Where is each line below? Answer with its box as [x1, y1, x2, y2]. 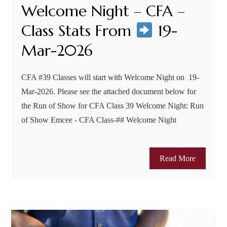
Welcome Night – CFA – [21, 1, 185, 20]
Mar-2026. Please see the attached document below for [21, 87, 197, 96]
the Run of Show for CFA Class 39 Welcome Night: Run [21, 101, 204, 110]
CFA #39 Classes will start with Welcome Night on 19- [21, 72, 200, 82]
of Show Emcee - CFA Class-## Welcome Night [21, 115, 185, 124]
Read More [159, 154, 196, 163]
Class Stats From [21, 21, 136, 40]
